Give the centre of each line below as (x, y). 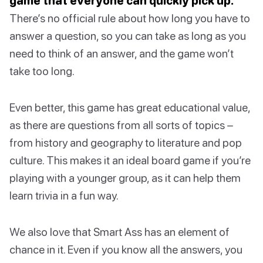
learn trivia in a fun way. (64, 195)
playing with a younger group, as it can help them (125, 178)
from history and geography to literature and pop (126, 143)
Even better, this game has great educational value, (130, 107)
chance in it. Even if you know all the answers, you (126, 249)
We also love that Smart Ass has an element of (119, 232)
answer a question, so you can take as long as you (128, 36)
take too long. (42, 71)
